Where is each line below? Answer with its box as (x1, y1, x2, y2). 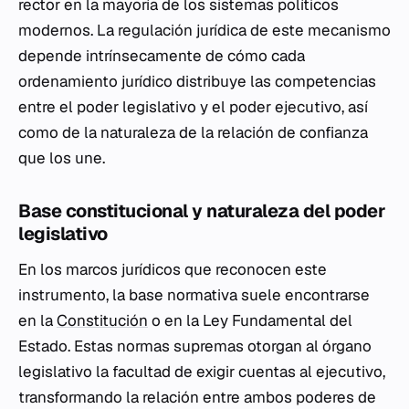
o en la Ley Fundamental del (148, 310, 352, 330)
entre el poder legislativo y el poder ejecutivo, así (18, 97, 368, 117)
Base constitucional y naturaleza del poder (18, 199, 385, 223)
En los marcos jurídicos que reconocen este (18, 259, 327, 279)
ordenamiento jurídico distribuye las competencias (18, 71, 376, 91)
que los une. (18, 148, 105, 168)
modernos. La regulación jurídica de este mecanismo (18, 20, 391, 40)
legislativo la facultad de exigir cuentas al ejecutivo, (18, 362, 385, 382)
